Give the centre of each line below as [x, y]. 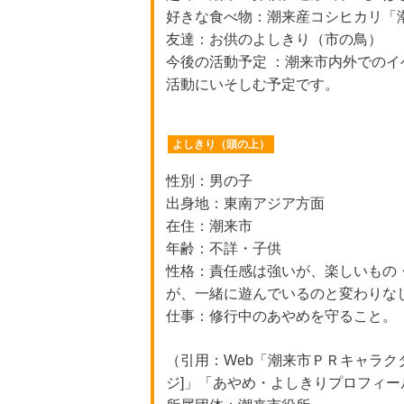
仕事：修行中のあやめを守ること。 [281, 316]
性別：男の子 [209, 181]
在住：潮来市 [209, 226]
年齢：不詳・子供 [223, 248]
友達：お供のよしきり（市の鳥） [274, 39]
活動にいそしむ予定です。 [252, 84]
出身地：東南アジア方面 [245, 203]
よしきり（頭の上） [220, 144]
